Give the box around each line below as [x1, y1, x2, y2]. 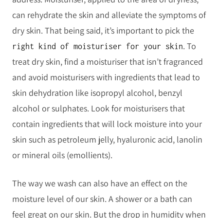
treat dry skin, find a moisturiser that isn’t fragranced [12, 56, 203, 68]
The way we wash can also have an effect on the [12, 177, 187, 189]
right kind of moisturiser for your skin [12, 42, 183, 51]
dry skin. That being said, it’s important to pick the [12, 25, 194, 36]
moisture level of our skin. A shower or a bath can [12, 193, 192, 204]
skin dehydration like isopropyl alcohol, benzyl [12, 87, 182, 99]
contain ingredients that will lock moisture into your [12, 118, 202, 130]
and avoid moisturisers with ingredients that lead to [12, 72, 200, 83]
